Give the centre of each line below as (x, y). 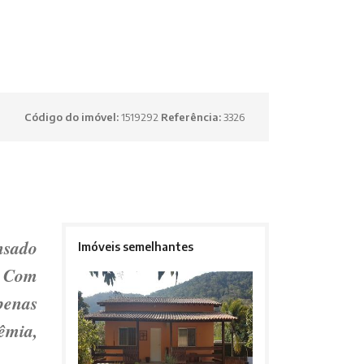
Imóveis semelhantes (135, 247)
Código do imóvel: (73, 117)
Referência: (192, 117)
